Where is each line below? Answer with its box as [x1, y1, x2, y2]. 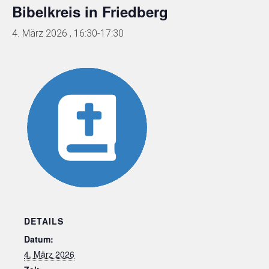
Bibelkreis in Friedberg [12, 1, 168, 22]
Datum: [24, 233, 53, 245]
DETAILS [24, 215, 64, 227]
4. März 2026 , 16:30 [12, 28, 97, 39]
